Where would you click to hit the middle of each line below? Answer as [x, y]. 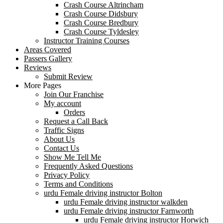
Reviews [38, 67]
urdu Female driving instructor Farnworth [129, 211]
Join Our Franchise [74, 94]
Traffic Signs [64, 130]
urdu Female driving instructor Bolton [103, 193]
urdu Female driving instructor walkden [126, 202]
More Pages [43, 85]
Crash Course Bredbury [101, 22]
